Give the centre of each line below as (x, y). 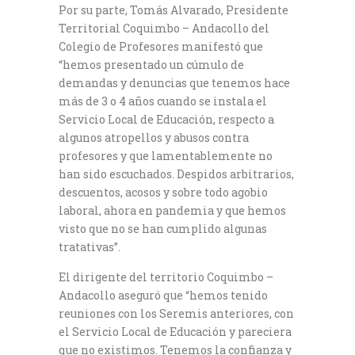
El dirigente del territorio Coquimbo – (166, 277)
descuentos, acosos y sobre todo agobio (163, 193)
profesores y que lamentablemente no (166, 156)
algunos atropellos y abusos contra (154, 138)
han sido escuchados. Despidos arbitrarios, (176, 174)
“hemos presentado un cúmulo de (151, 65)
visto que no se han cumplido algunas (163, 229)
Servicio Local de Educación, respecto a (166, 120)
